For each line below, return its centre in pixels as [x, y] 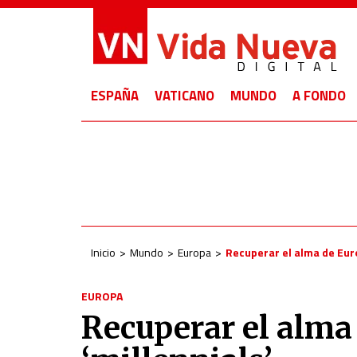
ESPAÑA [115, 96]
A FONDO [319, 96]
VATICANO [184, 96]
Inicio [103, 252]
